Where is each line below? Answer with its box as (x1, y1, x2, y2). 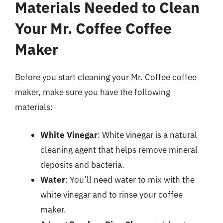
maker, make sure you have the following (15, 87, 170, 98)
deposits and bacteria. (40, 159, 124, 170)
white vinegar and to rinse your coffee (40, 189, 183, 200)
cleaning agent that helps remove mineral (40, 144, 198, 155)
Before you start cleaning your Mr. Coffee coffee (15, 72, 197, 83)
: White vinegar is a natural (98, 129, 197, 140)
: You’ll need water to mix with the (65, 174, 195, 185)
